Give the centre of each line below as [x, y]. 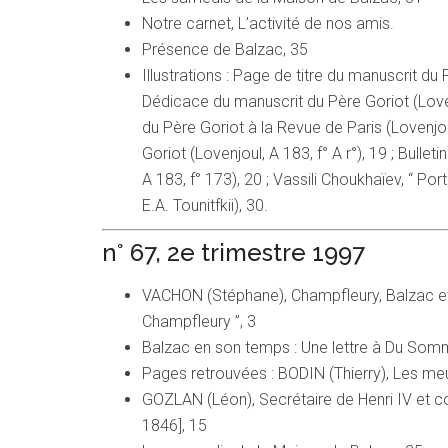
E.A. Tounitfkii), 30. [205, 206]
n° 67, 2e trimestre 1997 [233, 253]
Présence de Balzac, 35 [225, 50]
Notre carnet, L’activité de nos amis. [268, 24]
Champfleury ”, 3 [199, 322]
